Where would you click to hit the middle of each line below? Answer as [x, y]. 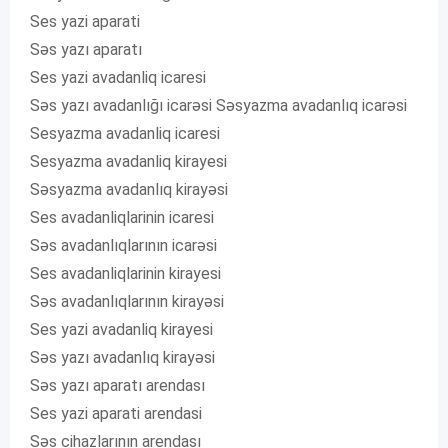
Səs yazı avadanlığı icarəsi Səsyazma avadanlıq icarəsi [218, 106]
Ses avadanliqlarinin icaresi [122, 218]
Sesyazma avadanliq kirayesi [128, 162]
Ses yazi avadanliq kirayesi [121, 330]
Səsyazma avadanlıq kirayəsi [129, 190]
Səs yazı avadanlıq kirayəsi [122, 358]
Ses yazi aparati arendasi [116, 414]
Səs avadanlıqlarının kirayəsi [127, 302]
